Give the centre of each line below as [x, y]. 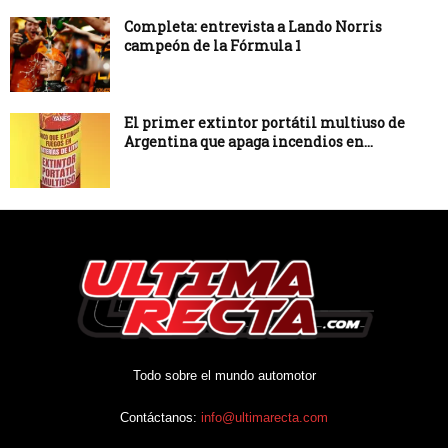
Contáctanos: [160, 417]
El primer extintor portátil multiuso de [264, 122]
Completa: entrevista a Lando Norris [253, 26]
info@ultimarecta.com [264, 417]
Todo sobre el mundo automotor [224, 375]
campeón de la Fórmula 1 [212, 45]
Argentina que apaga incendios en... [248, 141]
